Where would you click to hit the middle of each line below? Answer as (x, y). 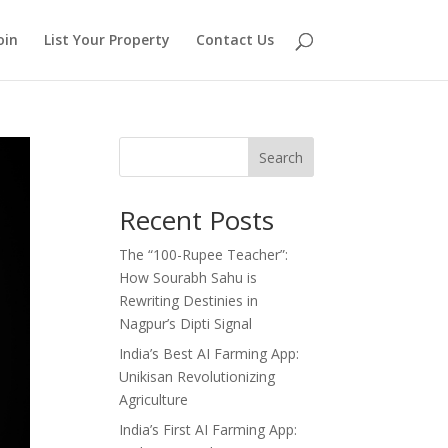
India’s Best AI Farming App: (209, 353)
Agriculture (154, 399)
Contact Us (234, 39)
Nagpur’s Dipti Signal (186, 323)
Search (280, 157)
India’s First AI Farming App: (208, 429)
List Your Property (106, 39)
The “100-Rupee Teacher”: (204, 254)
